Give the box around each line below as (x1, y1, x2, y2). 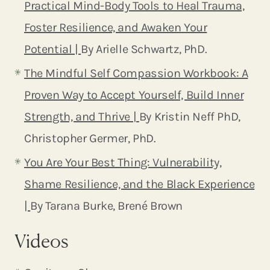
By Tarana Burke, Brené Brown (30, 198, 183, 213)
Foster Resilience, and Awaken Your (24, 20, 207, 34)
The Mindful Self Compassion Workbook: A (24, 66, 248, 80)
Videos (14, 229, 69, 252)
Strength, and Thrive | (24, 109, 139, 124)
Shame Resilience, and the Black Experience (24, 177, 255, 191)
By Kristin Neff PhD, (139, 109, 240, 124)
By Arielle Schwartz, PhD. (81, 42, 207, 56)
